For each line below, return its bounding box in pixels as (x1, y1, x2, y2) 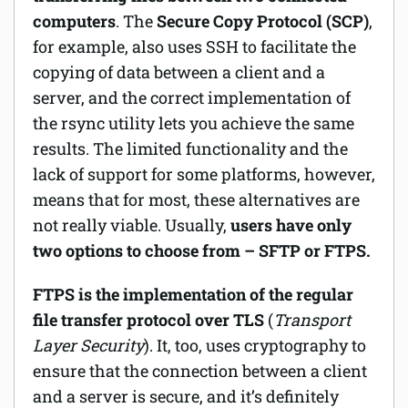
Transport (273, 309, 351, 331)
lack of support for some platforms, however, (33, 163, 375, 185)
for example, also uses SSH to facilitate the (33, 36, 356, 57)
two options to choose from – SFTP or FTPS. (33, 240, 371, 261)
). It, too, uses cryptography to (144, 334, 366, 356)
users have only (227, 214, 352, 236)
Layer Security (33, 334, 144, 356)
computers (33, 10, 116, 32)
